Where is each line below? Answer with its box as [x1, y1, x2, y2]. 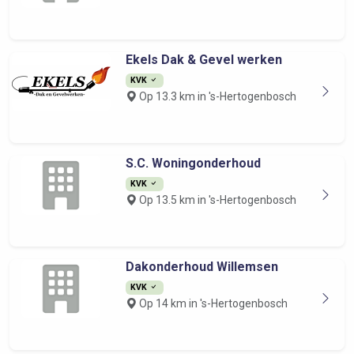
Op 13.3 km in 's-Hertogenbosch [136, 90, 296, 103]
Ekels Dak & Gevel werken [125, 52, 282, 67]
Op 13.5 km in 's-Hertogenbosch [136, 194, 296, 206]
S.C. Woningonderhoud [125, 156, 261, 171]
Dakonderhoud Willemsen [125, 259, 278, 274]
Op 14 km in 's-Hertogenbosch [136, 297, 288, 310]
